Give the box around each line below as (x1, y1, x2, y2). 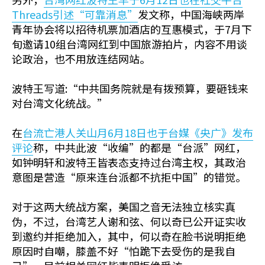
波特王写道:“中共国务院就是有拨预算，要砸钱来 (12, 80, 248, 96)
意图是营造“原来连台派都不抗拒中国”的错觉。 (12, 169, 246, 185)
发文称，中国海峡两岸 (138, 7, 244, 22)
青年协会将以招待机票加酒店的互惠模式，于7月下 (12, 21, 252, 37)
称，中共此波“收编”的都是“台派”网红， (33, 140, 246, 156)
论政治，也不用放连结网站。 (12, 51, 150, 67)
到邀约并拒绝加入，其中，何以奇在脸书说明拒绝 (12, 228, 246, 244)
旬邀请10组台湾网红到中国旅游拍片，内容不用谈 (12, 36, 247, 52)
